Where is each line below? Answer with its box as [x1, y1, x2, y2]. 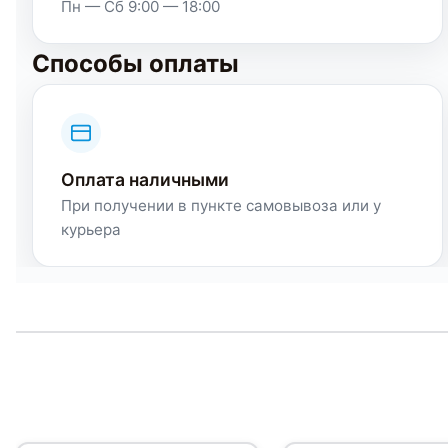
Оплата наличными [61, 169, 229, 191]
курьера [61, 220, 121, 240]
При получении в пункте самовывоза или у [61, 196, 381, 216]
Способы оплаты [32, 49, 239, 79]
